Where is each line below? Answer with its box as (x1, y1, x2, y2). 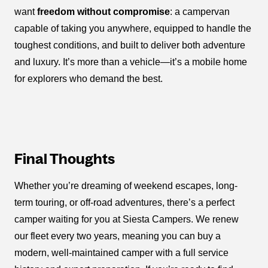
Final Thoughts (14, 151, 115, 167)
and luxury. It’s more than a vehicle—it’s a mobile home (14, 57, 247, 68)
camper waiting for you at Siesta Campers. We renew (14, 214, 239, 225)
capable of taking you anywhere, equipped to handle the (14, 23, 251, 34)
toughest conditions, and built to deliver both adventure (14, 40, 245, 51)
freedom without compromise (37, 7, 170, 17)
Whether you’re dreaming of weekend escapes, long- (14, 181, 237, 191)
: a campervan (170, 7, 230, 17)
